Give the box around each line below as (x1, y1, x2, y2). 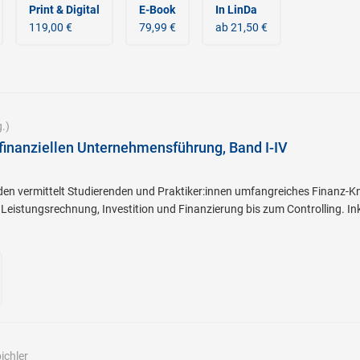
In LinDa (215, 3, 257, 16)
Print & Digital (28, 3, 100, 16)
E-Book (138, 3, 175, 16)
